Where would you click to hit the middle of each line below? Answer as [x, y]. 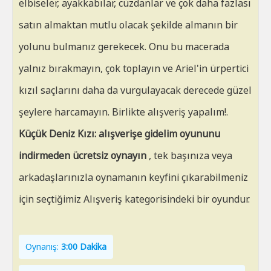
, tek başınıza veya [189, 155]
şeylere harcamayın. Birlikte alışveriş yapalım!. [123, 112]
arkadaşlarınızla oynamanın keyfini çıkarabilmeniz [133, 177]
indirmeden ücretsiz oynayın [83, 155]
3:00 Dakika [84, 247]
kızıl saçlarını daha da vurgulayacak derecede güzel [135, 90]
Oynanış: [43, 247]
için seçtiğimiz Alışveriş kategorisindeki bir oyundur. [134, 199]
